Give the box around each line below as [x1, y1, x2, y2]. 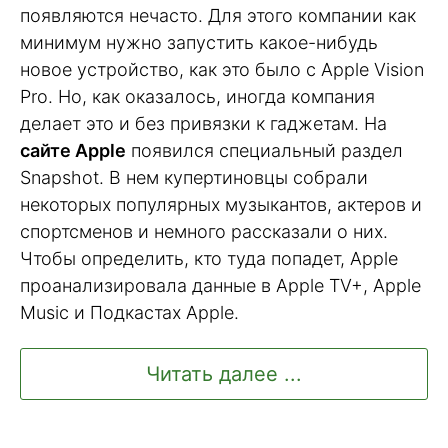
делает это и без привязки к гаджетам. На [20, 113, 387, 135]
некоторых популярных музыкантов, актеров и [20, 194, 422, 216]
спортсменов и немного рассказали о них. [20, 221, 388, 243]
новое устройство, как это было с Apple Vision [20, 59, 424, 81]
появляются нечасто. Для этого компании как [20, 5, 416, 27]
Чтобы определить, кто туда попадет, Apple [20, 248, 398, 270]
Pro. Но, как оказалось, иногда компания [20, 86, 375, 108]
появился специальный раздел [126, 140, 403, 162]
